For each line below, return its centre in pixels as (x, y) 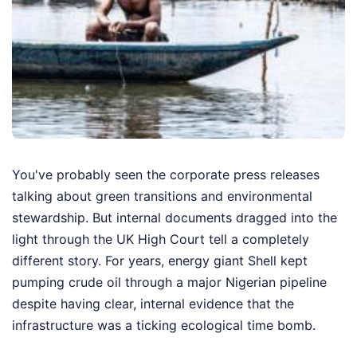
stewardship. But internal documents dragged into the (175, 218)
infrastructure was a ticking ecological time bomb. (164, 326)
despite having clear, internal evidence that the (153, 304)
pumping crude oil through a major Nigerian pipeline (169, 282)
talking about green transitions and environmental (162, 196)
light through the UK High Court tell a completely (161, 239)
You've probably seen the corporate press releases (166, 175)
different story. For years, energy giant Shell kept (160, 261)
